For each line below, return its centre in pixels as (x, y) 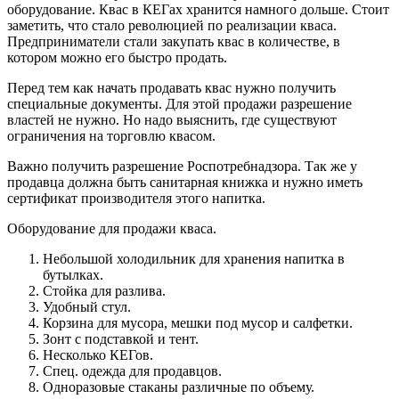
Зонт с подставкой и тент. (121, 338)
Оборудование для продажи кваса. (112, 228)
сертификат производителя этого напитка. (136, 198)
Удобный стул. (87, 306)
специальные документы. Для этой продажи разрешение (179, 103)
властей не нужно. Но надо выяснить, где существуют (172, 119)
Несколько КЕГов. (98, 354)
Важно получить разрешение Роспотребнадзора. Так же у (182, 166)
